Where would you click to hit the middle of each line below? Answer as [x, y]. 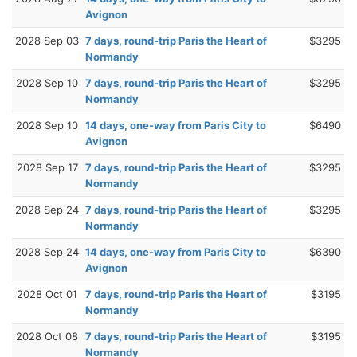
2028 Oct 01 [47, 294]
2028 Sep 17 [47, 167]
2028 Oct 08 [47, 336]
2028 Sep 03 [47, 40]
